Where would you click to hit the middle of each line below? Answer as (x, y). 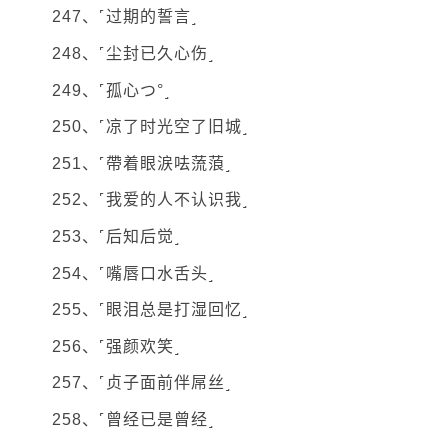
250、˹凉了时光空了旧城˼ (150, 127)
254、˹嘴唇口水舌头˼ (133, 273)
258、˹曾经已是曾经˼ (133, 419)
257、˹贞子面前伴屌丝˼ (142, 383)
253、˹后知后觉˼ (116, 236)
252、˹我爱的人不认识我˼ (150, 200)
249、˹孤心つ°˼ (111, 90)
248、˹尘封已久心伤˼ (133, 54)
